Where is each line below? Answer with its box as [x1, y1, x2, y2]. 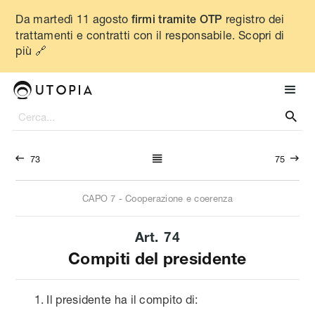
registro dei [222, 12, 285, 25]
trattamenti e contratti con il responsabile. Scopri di [15, 28, 285, 41]
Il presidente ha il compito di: [46, 292, 198, 306]
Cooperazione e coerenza [124, 193, 233, 204]
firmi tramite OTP [128, 13, 223, 26]
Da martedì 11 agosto [15, 12, 129, 25]
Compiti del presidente [68, 249, 247, 268]
